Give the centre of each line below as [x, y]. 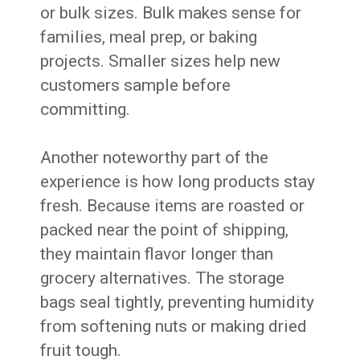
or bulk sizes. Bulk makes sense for [171, 13]
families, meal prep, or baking [149, 37]
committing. [86, 110]
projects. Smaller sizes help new [161, 61]
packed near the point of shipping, [165, 230]
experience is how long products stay [178, 182]
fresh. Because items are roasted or [173, 206]
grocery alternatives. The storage [163, 278]
